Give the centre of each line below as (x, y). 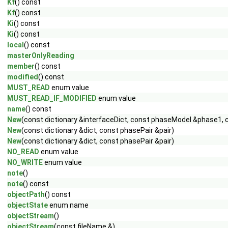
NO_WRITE (25, 162)
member (21, 66)
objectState (27, 205)
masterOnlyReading (41, 55)
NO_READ (23, 152)
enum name (68, 205)
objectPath (26, 194)
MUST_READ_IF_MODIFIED (52, 98)
